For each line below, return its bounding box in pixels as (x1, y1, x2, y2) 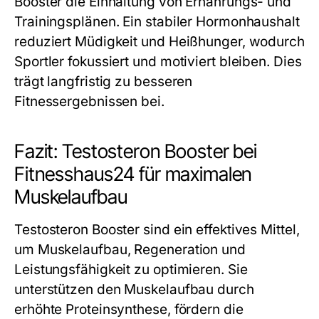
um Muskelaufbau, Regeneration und (14, 241, 246, 258)
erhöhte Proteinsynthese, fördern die (14, 300, 244, 318)
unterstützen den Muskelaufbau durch (14, 281, 254, 298)
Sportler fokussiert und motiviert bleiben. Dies (14, 53, 302, 70)
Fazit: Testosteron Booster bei (14, 139, 257, 163)
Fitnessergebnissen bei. (14, 93, 164, 110)
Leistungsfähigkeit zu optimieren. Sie (14, 261, 248, 278)
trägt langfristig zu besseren (14, 73, 193, 90)
